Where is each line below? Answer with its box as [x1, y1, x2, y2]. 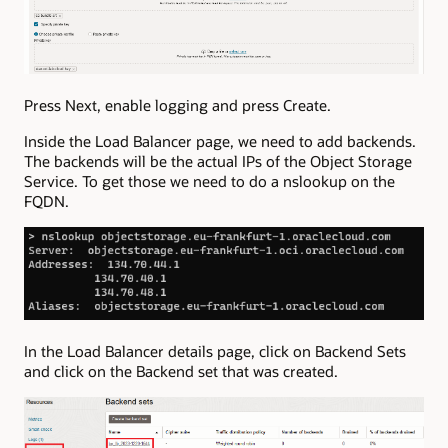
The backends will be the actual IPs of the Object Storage [24, 150, 412, 171]
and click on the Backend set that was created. [24, 360, 338, 381]
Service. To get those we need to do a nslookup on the [24, 170, 395, 191]
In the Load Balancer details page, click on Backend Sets [24, 340, 406, 361]
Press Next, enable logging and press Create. [24, 94, 331, 115]
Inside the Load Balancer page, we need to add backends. [24, 130, 416, 151]
